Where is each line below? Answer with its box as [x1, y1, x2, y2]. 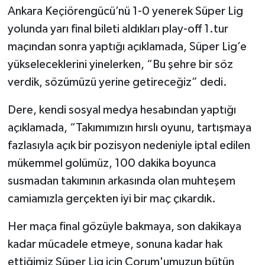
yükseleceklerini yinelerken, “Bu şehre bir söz [7, 59, 233, 71]
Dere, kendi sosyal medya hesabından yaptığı [7, 104, 236, 117]
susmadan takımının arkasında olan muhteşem [7, 175, 235, 188]
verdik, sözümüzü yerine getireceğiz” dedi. [7, 76, 227, 89]
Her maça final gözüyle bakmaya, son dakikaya [7, 221, 241, 233]
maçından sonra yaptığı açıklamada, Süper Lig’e [7, 41, 247, 53]
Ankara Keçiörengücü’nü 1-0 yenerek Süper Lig [7, 5, 243, 18]
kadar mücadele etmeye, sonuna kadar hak [7, 238, 222, 251]
